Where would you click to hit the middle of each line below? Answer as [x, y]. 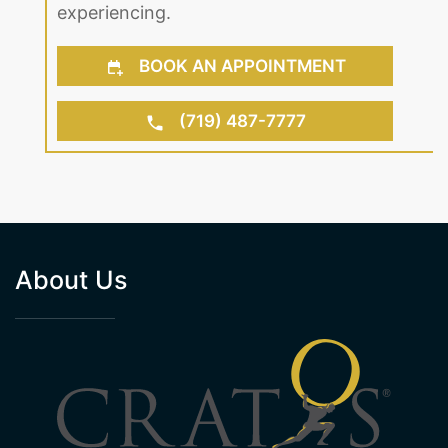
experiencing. [114, 13]
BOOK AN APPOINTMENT [240, 66]
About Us [71, 280]
